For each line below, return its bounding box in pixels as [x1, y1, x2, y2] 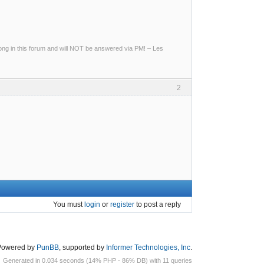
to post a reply [134, 200, 181, 209]
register [110, 200, 134, 209]
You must [53, 200, 84, 209]
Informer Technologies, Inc [106, 243, 190, 252]
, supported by [59, 243, 106, 252]
